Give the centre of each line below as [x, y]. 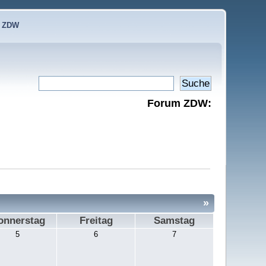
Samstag [175, 220]
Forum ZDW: [179, 103]
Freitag [96, 220]
